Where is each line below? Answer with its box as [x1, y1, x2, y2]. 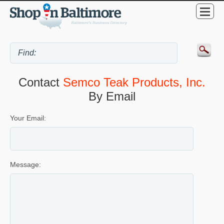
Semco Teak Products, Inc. [63, 75, 205, 89]
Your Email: [10, 113, 46, 122]
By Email [88, 89, 135, 103]
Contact [18, 75, 63, 89]
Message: [10, 160, 41, 168]
